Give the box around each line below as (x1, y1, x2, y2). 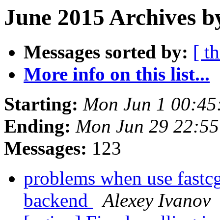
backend (24, 190, 93, 211)
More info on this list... (24, 63, 210, 85)
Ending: (4, 115, 71, 137)
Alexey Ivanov (103, 190, 211, 211)
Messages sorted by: (24, 41, 188, 63)
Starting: (4, 93, 78, 115)
